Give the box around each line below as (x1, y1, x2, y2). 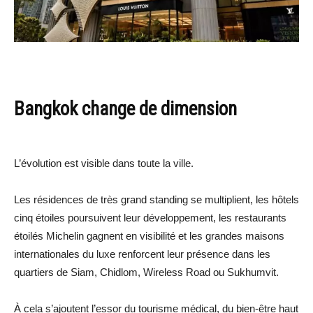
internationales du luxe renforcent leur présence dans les (14, 247, 270, 260)
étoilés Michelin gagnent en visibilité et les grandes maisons (14, 229, 284, 242)
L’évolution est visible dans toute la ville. (14, 156, 194, 169)
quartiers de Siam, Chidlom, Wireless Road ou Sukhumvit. (14, 265, 279, 278)
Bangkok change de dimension (14, 97, 237, 120)
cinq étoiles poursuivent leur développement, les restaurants (14, 211, 286, 224)
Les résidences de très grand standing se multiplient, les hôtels (14, 193, 299, 205)
